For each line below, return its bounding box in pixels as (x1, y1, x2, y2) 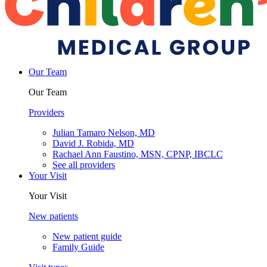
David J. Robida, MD (52, 138, 134, 148)
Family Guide (52, 242, 104, 252)
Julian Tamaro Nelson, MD (52, 128, 155, 138)
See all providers (52, 160, 115, 170)
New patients (29, 211, 78, 221)
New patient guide (52, 231, 122, 241)
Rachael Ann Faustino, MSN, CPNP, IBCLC (52, 149, 223, 159)
